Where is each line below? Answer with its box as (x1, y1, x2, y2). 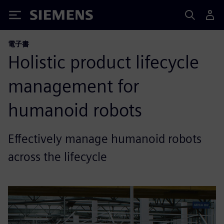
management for (8, 75, 139, 97)
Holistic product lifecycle (8, 51, 199, 73)
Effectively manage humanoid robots (8, 131, 201, 146)
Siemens (30, 11, 63, 22)
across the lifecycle (8, 149, 107, 164)
